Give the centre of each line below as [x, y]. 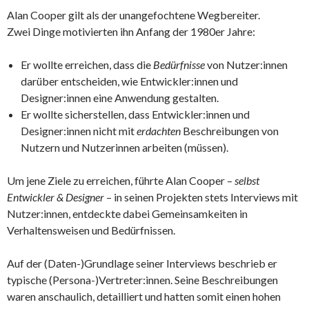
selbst [247, 180]
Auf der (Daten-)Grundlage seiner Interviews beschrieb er [142, 263]
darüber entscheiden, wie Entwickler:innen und [129, 81]
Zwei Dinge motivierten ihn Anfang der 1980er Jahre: [131, 31]
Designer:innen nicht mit [79, 130]
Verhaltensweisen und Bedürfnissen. [91, 230]
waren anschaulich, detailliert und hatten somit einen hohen [144, 296]
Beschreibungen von [230, 130]
